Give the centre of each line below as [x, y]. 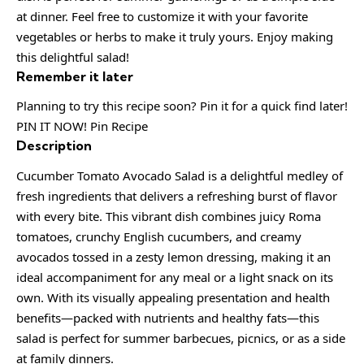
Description [54, 146]
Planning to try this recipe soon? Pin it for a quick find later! [182, 106]
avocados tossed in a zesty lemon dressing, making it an [173, 256]
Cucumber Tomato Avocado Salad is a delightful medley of [180, 175]
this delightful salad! [73, 56]
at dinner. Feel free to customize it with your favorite [162, 16]
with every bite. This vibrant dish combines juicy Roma [169, 216]
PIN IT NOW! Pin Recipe [82, 126]
